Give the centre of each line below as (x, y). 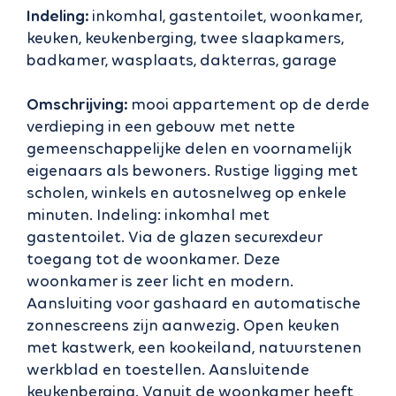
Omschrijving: (77, 105)
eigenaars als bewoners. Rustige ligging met (192, 171)
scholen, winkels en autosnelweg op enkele (187, 193)
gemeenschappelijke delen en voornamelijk (189, 149)
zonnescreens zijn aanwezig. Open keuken (183, 326)
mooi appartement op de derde (248, 105)
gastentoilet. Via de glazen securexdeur (175, 237)
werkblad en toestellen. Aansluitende (168, 370)
